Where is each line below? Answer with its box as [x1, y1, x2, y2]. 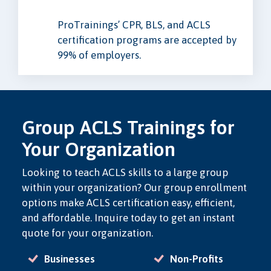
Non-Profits [170, 252, 224, 265]
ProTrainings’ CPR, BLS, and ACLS [57, 18, 211, 31]
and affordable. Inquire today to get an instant [21, 211, 235, 224]
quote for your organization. [21, 226, 155, 239]
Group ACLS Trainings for [21, 116, 235, 139]
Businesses [44, 252, 95, 265]
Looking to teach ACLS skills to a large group [21, 166, 228, 178]
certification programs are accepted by [57, 33, 237, 46]
